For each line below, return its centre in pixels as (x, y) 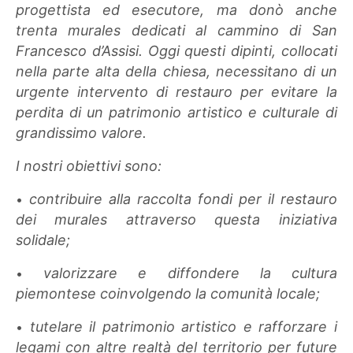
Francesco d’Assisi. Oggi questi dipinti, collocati (176, 50)
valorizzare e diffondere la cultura (190, 273)
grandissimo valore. (82, 132)
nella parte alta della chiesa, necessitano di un (176, 71)
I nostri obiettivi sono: (89, 165)
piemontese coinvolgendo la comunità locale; (168, 293)
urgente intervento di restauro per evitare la (176, 91)
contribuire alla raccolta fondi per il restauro (183, 199)
